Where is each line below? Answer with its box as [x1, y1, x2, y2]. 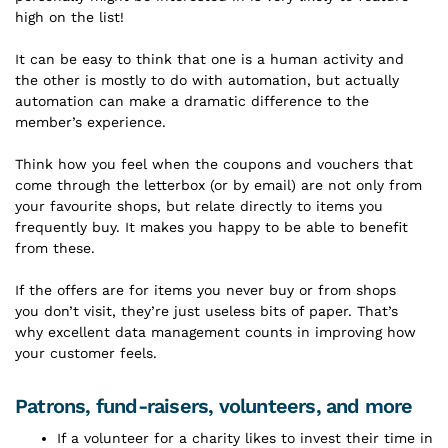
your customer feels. [15, 344, 157, 361]
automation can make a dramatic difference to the [15, 92, 369, 109]
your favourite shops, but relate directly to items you [15, 197, 383, 214]
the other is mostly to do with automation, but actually [15, 71, 399, 88]
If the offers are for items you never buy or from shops [15, 281, 396, 298]
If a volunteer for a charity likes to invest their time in [57, 429, 433, 446]
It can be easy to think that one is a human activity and [15, 50, 404, 67]
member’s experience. [15, 113, 166, 130]
